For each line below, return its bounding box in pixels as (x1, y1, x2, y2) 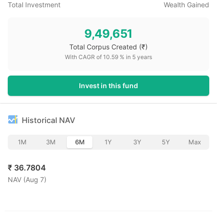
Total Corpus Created (69, 43, 137, 51)
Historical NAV (22, 115, 75, 125)
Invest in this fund (79, 81, 138, 90)
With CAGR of (65, 53, 103, 61)
